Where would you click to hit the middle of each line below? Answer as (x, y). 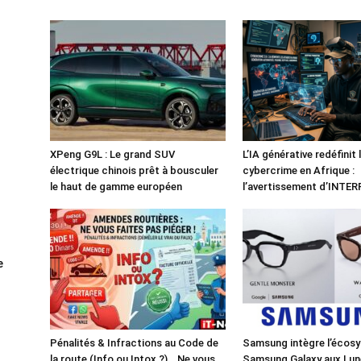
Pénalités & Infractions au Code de (134, 342)
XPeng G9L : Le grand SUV (112, 154)
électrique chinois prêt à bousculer (134, 170)
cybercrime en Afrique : (299, 170)
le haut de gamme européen (116, 186)
